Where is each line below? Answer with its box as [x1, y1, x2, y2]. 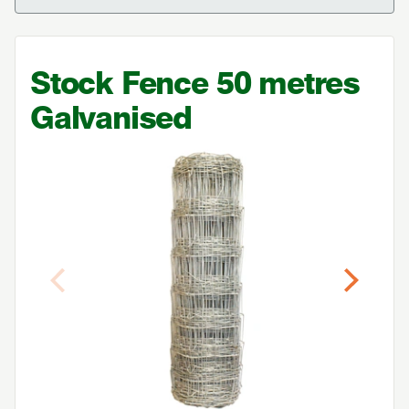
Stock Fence [30, 63, 216, 102]
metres [250, 63, 361, 102]
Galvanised [30, 98, 193, 137]
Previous [57, 288, 123, 310]
